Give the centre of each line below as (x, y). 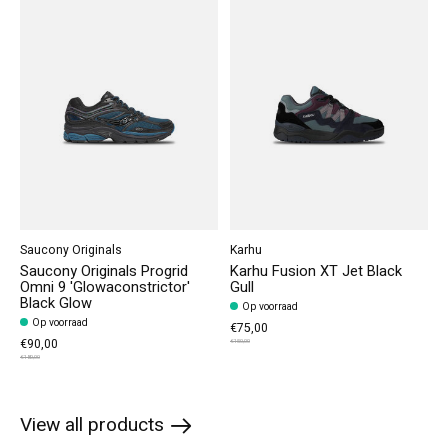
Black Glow (56, 303)
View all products (92, 425)
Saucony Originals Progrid (104, 271)
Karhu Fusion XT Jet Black (316, 271)
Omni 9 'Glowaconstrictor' (105, 287)
